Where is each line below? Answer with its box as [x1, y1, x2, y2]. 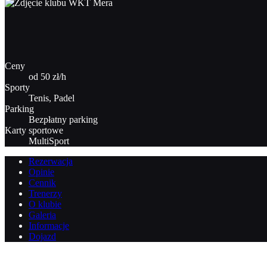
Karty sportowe [5, 125, 63, 135]
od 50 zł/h [29, 71, 66, 82]
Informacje [29, 220, 69, 231]
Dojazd [29, 231, 56, 241]
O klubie [29, 198, 61, 209]
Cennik [29, 177, 56, 188]
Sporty [5, 82, 30, 92]
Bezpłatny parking [29, 114, 98, 125]
